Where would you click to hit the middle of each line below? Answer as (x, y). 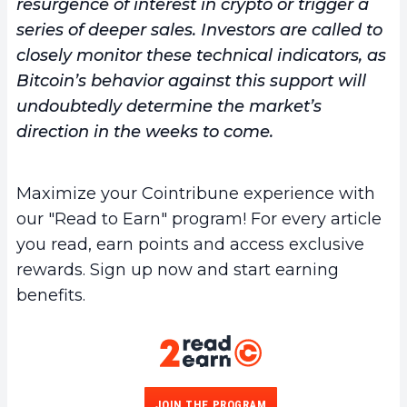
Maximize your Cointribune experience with (196, 194)
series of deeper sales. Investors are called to (199, 30)
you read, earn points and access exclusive (190, 245)
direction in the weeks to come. (145, 132)
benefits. (51, 296)
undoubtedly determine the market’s (169, 107)
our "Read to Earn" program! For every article (199, 219)
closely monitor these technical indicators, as (201, 56)
